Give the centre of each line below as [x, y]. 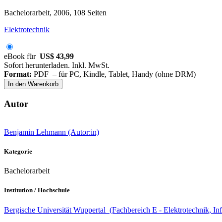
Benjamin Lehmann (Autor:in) [52, 132]
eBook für [22, 56]
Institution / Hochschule [37, 190]
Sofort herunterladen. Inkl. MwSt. [57, 65]
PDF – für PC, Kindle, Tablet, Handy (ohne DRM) [114, 74]
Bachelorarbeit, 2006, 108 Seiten [55, 13]
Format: [18, 74]
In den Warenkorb [33, 84]
